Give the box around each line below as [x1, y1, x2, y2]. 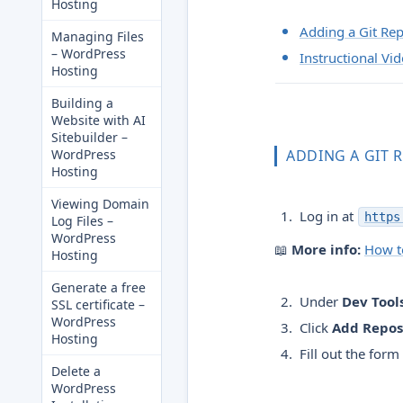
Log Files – [51, 212, 113, 229]
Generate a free [51, 279, 146, 296]
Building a [51, 94, 113, 112]
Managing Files [51, 28, 144, 45]
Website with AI [51, 112, 146, 129]
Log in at [300, 207, 357, 225]
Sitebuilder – [51, 129, 128, 146]
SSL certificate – [51, 296, 145, 313]
